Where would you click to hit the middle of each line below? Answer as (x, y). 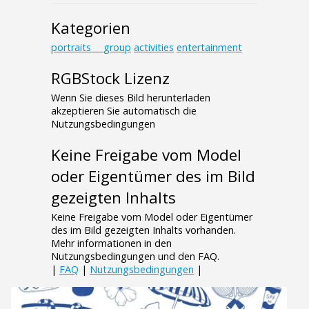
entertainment (209, 48)
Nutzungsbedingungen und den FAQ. (135, 257)
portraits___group (91, 48)
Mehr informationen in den (111, 243)
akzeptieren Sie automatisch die (124, 111)
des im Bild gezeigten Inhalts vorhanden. (143, 230)
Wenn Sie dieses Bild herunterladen (131, 98)
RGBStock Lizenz (110, 79)
